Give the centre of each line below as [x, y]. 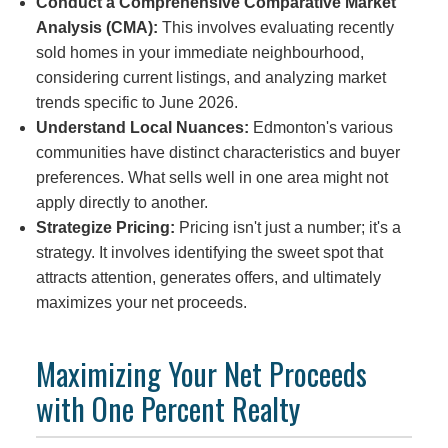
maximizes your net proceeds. [141, 302]
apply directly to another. [121, 202]
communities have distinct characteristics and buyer [217, 152]
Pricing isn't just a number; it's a [287, 227]
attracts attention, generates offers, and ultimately [208, 277]
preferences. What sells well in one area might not [211, 177]
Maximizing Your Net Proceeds [201, 373]
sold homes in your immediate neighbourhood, [199, 52]
